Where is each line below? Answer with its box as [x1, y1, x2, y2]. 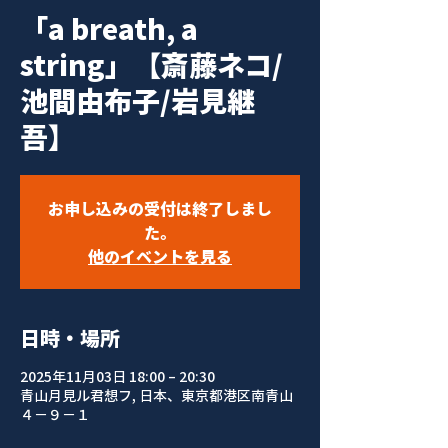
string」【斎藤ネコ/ [20, 44, 283, 85]
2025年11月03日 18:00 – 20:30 [20, 366, 215, 386]
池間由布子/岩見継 [20, 80, 255, 121]
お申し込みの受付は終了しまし [48, 196, 272, 220]
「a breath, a [20, 8, 198, 49]
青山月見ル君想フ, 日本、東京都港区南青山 [20, 385, 293, 405]
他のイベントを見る [88, 244, 232, 268]
